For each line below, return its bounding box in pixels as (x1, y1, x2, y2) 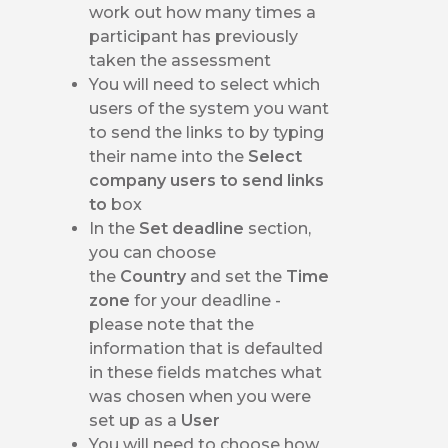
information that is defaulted (89, 338, 324, 358)
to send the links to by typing (89, 122, 325, 142)
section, (248, 218, 312, 238)
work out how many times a (89, 2, 317, 22)
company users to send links (89, 170, 325, 190)
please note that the (89, 314, 255, 334)
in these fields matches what (89, 362, 323, 382)
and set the (190, 266, 287, 286)
